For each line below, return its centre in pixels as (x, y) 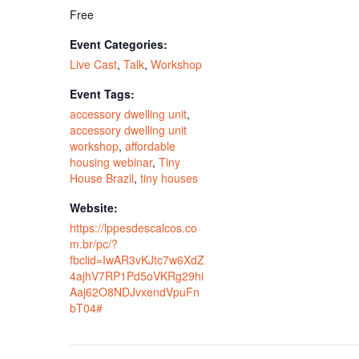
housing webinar (111, 161)
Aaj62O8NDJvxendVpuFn (135, 291)
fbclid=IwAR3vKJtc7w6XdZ (137, 259)
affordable (151, 145)
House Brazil (102, 177)
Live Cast (94, 64)
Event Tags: (103, 93)
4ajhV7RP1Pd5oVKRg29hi (137, 275)
